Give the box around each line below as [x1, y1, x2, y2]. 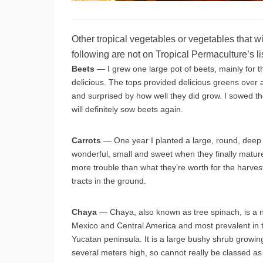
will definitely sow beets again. [72, 104, 183, 114]
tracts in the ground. [72, 176, 146, 186]
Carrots [72, 135, 101, 145]
